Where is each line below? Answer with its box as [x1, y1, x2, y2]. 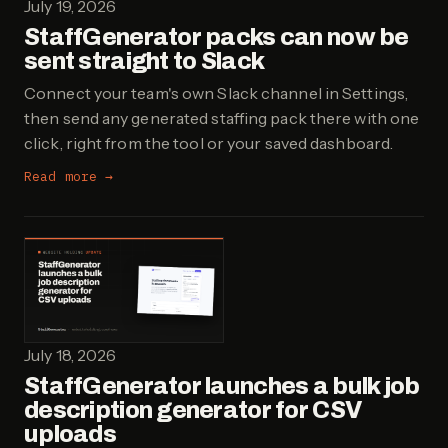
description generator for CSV [24, 396, 363, 423]
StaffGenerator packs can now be [24, 23, 409, 50]
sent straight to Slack [24, 47, 265, 74]
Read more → [24, 167, 114, 184]
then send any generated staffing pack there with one [24, 107, 420, 128]
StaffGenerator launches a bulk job [24, 372, 420, 399]
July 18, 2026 [24, 344, 117, 365]
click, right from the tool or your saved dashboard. [24, 132, 394, 153]
